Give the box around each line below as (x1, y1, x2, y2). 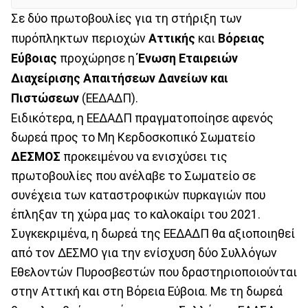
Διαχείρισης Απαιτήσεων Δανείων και (11, 71, 228, 85)
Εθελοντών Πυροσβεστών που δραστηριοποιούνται (11, 265, 297, 279)
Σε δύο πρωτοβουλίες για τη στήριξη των (11, 11, 242, 25)
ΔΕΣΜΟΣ (11, 149, 60, 164)
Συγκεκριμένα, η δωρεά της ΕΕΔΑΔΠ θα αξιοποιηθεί (11, 226, 295, 241)
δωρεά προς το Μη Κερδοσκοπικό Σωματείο (11, 130, 255, 144)
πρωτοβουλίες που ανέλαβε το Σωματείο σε (11, 168, 256, 183)
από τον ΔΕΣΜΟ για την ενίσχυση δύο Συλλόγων (11, 245, 277, 260)
